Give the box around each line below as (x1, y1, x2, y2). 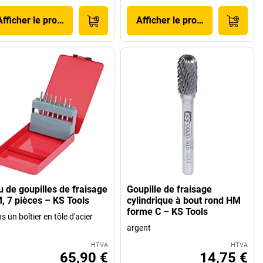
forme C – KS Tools (127, 206, 208, 218)
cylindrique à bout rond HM (127, 195, 241, 207)
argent (127, 223, 151, 233)
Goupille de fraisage (127, 184, 213, 195)
